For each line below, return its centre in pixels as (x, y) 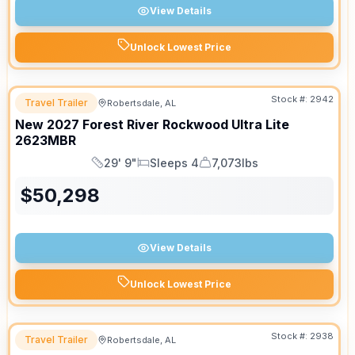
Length (108, 170)
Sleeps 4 (174, 162)
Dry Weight (227, 170)
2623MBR (46, 140)
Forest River (121, 124)
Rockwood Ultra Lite (226, 124)
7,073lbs (235, 162)
